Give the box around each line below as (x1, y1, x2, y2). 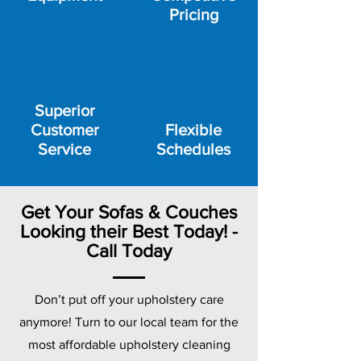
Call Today (86, 241, 172, 260)
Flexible (165, 121, 222, 139)
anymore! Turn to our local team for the (19, 315, 239, 329)
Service (38, 140, 91, 158)
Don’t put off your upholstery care (34, 293, 224, 306)
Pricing (168, 6, 218, 23)
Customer (30, 121, 99, 139)
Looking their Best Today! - (20, 222, 238, 241)
